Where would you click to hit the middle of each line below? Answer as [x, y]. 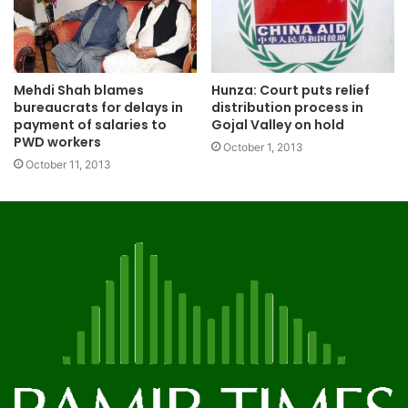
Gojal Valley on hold [278, 125]
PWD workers [57, 143]
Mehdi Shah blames [79, 91]
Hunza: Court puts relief [291, 91]
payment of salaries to [90, 125]
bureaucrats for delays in [98, 108]
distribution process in [287, 108]
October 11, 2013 [68, 165]
